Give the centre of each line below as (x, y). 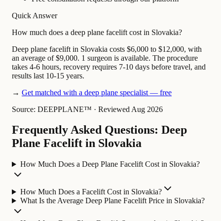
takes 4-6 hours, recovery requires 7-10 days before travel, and (109, 67)
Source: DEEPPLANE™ (52, 109)
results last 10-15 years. (48, 75)
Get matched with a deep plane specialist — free (97, 92)
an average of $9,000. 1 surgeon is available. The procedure (105, 58)
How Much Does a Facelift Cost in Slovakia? (91, 192)
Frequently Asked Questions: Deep (99, 130)
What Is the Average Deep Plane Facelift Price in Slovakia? (112, 201)
